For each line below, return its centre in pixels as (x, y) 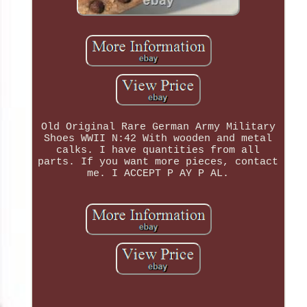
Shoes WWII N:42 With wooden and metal (158, 139)
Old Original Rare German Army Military (158, 127)
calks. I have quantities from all (158, 151)
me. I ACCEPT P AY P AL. (158, 174)
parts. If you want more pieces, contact (158, 162)
